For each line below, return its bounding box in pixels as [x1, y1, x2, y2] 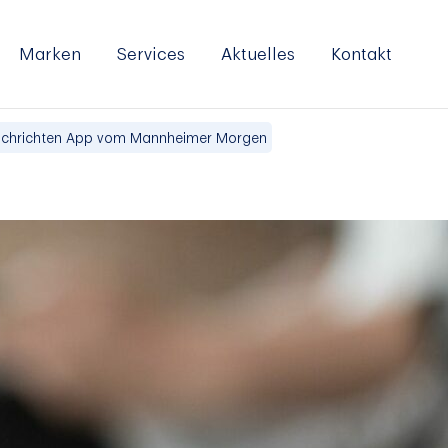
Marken [19, 41, 81, 66]
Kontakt [331, 41, 392, 66]
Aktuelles [221, 41, 295, 66]
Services [117, 41, 185, 66]
